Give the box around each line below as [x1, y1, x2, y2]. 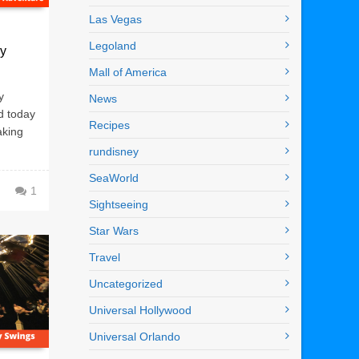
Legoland [89, 39, 136, 53]
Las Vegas [89, 13, 142, 26]
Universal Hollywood [89, 304, 192, 317]
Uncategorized [89, 277, 163, 291]
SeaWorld [89, 171, 139, 185]
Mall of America [89, 66, 167, 79]
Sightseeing [89, 198, 148, 212]
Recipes [89, 119, 130, 132]
